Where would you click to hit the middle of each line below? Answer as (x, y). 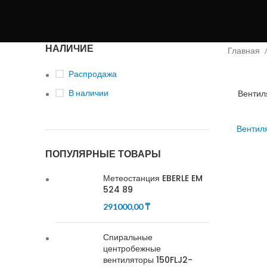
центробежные (132, 249)
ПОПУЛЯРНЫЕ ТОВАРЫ (103, 154)
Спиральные (128, 237)
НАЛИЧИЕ (69, 49)
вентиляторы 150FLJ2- (148, 260)
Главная (244, 50)
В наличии (89, 93)
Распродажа (93, 74)
